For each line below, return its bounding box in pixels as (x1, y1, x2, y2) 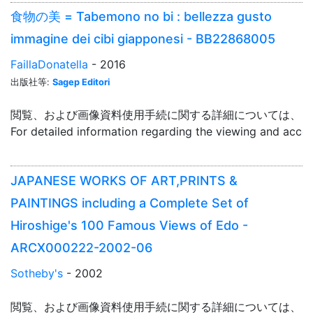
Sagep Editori (52, 77, 110, 88)
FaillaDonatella (10, 57, 88, 72)
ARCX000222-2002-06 (10, 240, 152, 255)
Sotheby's (10, 265, 63, 280)
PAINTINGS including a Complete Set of (10, 195, 249, 210)
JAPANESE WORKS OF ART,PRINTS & (10, 173, 238, 188)
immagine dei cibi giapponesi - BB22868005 (10, 31, 275, 47)
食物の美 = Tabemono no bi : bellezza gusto (10, 9, 272, 24)
